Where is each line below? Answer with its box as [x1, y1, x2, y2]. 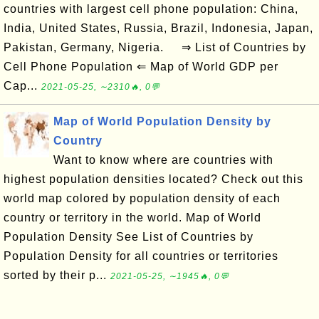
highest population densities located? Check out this [4, 173, 303, 185]
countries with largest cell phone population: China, [4, 3, 298, 15]
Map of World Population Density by [53, 115, 271, 127]
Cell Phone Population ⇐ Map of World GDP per [4, 61, 278, 73]
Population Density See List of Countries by [4, 231, 253, 243]
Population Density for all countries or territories [4, 250, 278, 262]
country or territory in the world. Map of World [4, 211, 261, 224]
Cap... [4, 80, 41, 92]
